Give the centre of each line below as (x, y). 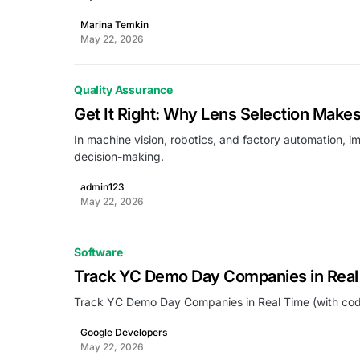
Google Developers (124, 332)
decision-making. (121, 156)
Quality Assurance (124, 90)
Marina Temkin (115, 25)
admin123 (102, 187)
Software (98, 252)
